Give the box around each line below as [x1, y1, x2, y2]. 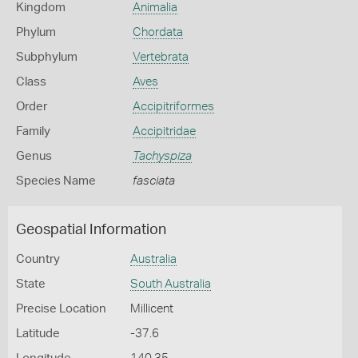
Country [16, 253, 60, 265]
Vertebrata [132, 51, 189, 63]
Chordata [132, 26, 183, 38]
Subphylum [16, 51, 78, 63]
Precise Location [16, 303, 106, 315]
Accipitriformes [132, 101, 214, 113]
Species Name [16, 175, 96, 187]
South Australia [129, 278, 211, 290]
